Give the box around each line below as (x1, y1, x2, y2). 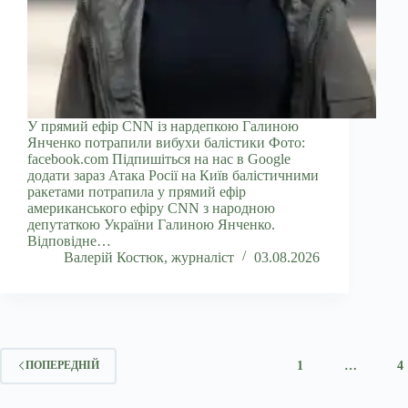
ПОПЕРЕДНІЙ (25, 359, 99, 372)
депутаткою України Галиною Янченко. (27, 216, 275, 232)
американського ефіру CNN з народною (27, 199, 275, 216)
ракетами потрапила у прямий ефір (27, 183, 246, 199)
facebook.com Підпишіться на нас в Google (27, 150, 291, 167)
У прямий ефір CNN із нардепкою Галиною (27, 117, 299, 134)
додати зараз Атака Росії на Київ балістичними (27, 167, 319, 183)
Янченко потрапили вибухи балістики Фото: (27, 134, 305, 150)
